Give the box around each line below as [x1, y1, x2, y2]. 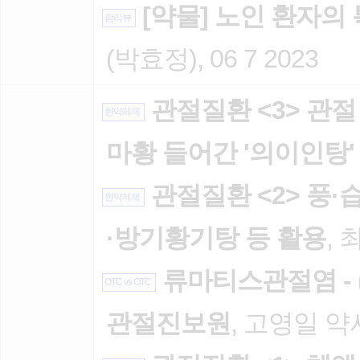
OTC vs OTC [103, 276, 151, 288]
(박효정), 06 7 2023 [106, 44, 318, 73]
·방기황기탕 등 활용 [106, 223, 326, 252]
